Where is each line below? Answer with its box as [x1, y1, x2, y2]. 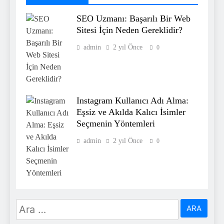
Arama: [15, 200, 45, 210]
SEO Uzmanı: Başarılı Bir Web [76, 13, 190, 24]
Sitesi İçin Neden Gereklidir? [76, 25, 182, 35]
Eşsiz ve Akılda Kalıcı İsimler [76, 107, 185, 117]
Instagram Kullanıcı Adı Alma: [76, 95, 188, 106]
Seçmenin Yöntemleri [76, 118, 155, 129]
